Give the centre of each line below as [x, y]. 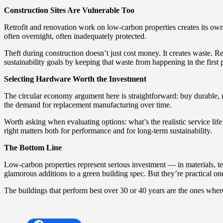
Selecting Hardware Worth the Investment [75, 79]
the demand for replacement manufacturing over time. [88, 105]
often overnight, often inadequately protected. [75, 36]
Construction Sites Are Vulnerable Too [69, 10]
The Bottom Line [33, 147]
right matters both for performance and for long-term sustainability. [108, 130]
